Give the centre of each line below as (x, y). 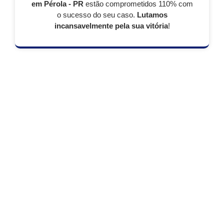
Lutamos (152, 15)
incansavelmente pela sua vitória (111, 26)
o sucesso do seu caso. (97, 15)
